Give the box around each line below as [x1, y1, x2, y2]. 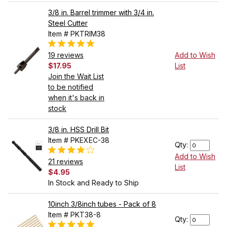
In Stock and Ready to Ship [48, 178, 139, 187]
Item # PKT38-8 [48, 210, 101, 219]
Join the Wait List [48, 72, 104, 81]
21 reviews [48, 157, 83, 166]
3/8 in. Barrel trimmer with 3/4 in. [48, 8, 154, 17]
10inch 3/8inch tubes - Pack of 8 [48, 200, 156, 209]
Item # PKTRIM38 [48, 29, 105, 39]
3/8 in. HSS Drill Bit [48, 125, 109, 134]
